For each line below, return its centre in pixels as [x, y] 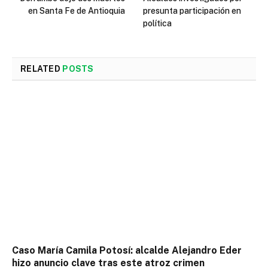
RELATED [42, 68]
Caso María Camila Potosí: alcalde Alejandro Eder [127, 251]
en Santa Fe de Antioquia [77, 10]
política [157, 23]
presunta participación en [192, 10]
